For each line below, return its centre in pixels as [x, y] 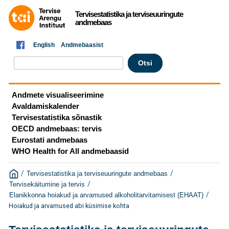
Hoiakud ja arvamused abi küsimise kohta [69, 206]
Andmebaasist [82, 45]
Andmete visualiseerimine [58, 95]
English [44, 45]
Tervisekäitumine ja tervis [47, 185]
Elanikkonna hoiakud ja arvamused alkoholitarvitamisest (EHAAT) [106, 196]
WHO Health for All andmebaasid [70, 151]
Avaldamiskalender [45, 106]
